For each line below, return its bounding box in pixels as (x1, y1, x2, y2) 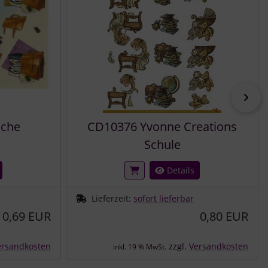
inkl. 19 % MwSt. (113, 241, 166, 252)
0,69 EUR (2, 208, 51, 224)
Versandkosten (189, 240, 248, 252)
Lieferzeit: (92, 192, 133, 204)
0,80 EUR (200, 208, 248, 224)
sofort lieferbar (133, 192, 194, 204)
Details (165, 164, 194, 176)
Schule (144, 136, 181, 153)
